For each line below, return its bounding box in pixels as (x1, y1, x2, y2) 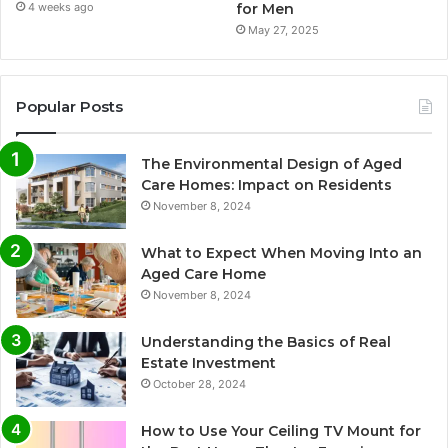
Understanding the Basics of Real (141, 332, 391, 351)
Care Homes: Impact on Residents (141, 175, 392, 194)
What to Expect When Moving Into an (141, 243, 422, 262)
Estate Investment (141, 353, 276, 372)
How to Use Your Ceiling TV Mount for (141, 421, 421, 440)
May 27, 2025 (248, 22, 320, 37)
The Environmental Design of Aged (141, 154, 402, 173)
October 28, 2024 (153, 376, 246, 391)
